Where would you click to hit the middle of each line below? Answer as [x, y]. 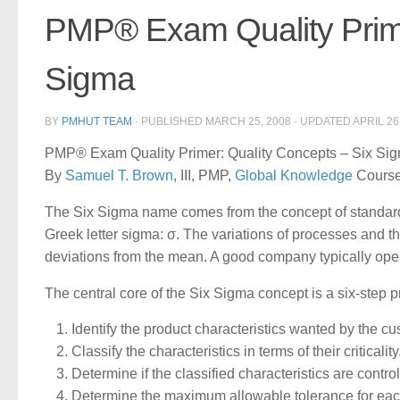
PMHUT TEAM [97, 121]
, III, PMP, [204, 175]
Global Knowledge [294, 175]
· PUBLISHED [170, 121]
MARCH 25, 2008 [248, 121]
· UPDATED [322, 121]
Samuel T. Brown [119, 175]
